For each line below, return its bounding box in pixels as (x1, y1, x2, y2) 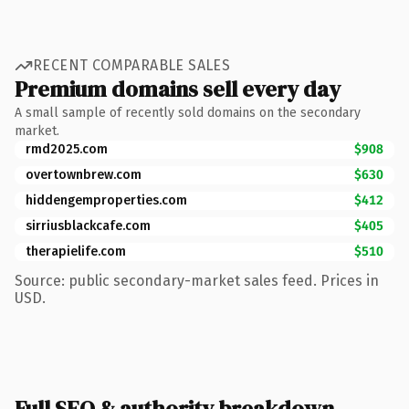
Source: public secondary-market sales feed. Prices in (15, 271, 379, 289)
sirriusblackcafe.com (26, 217, 151, 234)
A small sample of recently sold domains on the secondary (15, 104, 361, 121)
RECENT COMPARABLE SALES (33, 57, 231, 74)
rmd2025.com (26, 141, 108, 157)
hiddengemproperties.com (26, 192, 187, 208)
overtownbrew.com (26, 166, 142, 183)
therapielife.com (26, 243, 126, 259)
